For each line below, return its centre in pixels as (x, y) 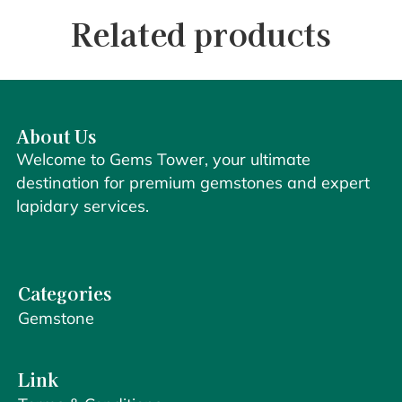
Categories (65, 293)
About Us (56, 135)
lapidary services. (83, 205)
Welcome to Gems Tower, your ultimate (163, 159)
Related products (201, 33)
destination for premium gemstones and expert (193, 182)
